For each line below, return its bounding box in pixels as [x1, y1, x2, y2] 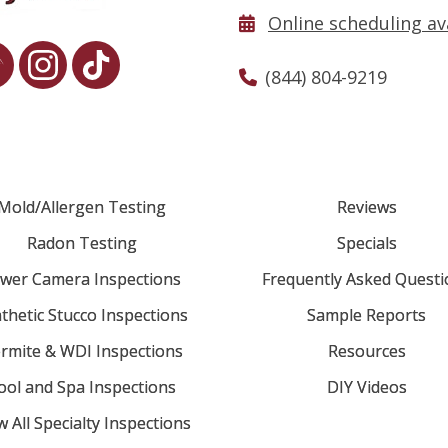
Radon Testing [26, 231, 137, 254]
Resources [327, 339, 406, 362]
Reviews [336, 195, 397, 218]
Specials [336, 231, 397, 254]
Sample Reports [307, 303, 426, 326]
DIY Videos [326, 375, 407, 398]
